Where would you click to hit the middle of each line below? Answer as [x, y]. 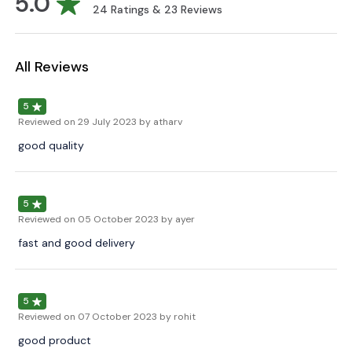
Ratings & [134, 10]
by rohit [178, 317]
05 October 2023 [118, 220]
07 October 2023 [117, 317]
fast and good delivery [77, 243]
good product [55, 341]
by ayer [178, 220]
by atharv [161, 122]
